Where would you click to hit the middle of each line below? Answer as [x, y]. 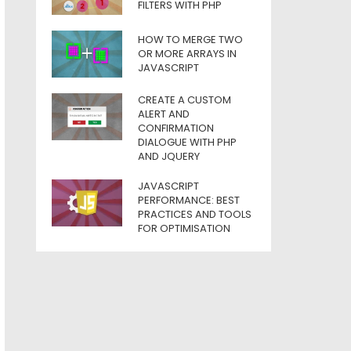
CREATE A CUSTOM [185, 100]
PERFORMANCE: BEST [189, 200]
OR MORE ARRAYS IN [187, 54]
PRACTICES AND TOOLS [195, 214]
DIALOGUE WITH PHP [187, 142]
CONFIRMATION [176, 128]
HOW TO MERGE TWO [190, 40]
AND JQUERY [169, 156]
